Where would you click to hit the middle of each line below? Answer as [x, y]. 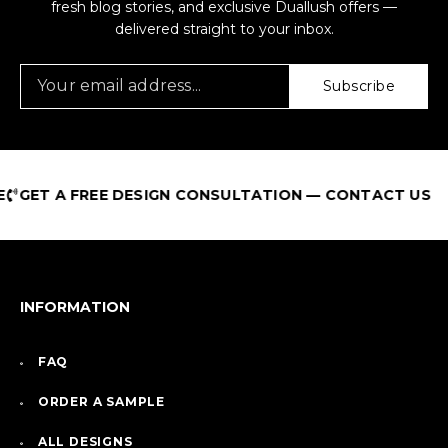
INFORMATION [75, 307]
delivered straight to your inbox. [224, 29]
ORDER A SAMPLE [101, 402]
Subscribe [358, 86]
